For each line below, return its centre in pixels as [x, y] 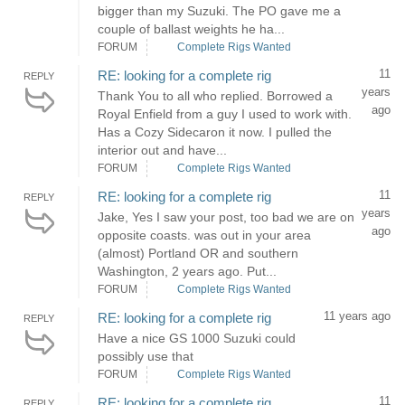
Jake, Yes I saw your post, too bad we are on [226, 217]
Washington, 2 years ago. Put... [187, 271]
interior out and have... [162, 150]
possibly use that [146, 356]
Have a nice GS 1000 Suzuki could [197, 338]
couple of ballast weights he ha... [191, 29]
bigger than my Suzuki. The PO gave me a [219, 11]
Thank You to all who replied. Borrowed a [215, 96]
